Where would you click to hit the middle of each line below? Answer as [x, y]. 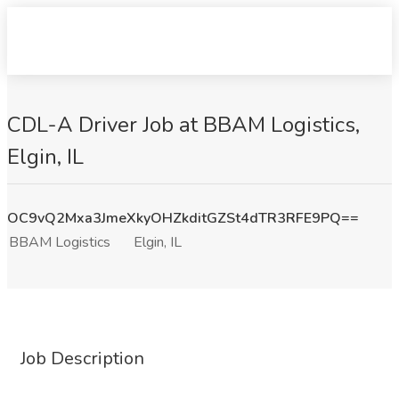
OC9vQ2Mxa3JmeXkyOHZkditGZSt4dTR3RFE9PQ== [183, 218]
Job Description [82, 358]
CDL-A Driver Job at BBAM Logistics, [183, 125]
